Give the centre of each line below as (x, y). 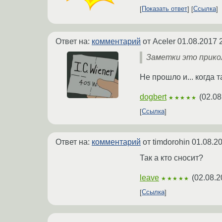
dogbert (153, 97)
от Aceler (159, 41)
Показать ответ (165, 9)
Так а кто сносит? (171, 158)
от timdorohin (166, 142)
